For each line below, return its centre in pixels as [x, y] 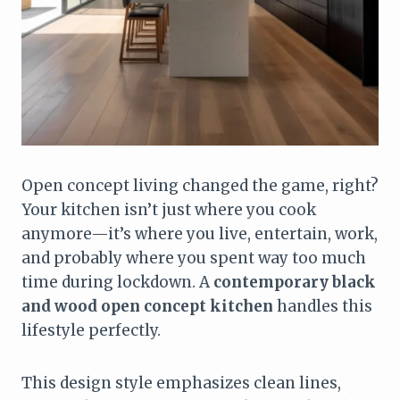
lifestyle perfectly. [91, 330]
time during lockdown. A [117, 282]
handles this [323, 306]
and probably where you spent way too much [194, 258]
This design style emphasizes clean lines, [181, 383]
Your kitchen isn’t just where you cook [169, 209]
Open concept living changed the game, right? [200, 185]
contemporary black [295, 282]
